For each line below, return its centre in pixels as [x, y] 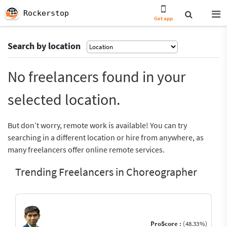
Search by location [44, 46]
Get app [164, 18]
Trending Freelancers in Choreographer [106, 172]
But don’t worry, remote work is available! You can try [97, 125]
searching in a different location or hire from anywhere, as [106, 137]
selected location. [64, 99]
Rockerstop [46, 13]
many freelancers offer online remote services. [86, 149]
